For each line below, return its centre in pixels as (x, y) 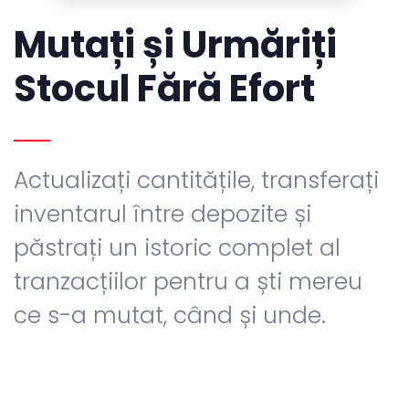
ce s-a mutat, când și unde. (170, 316)
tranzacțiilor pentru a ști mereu (188, 282)
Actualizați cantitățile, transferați (196, 181)
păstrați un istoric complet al (177, 248)
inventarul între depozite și (163, 215)
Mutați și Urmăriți (175, 45)
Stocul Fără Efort (164, 89)
